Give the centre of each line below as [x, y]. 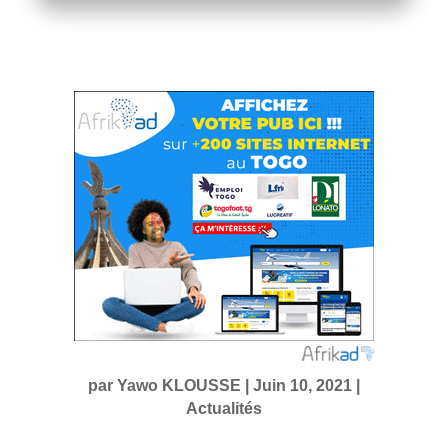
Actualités [223, 408]
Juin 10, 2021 [302, 385]
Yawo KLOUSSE [178, 385]
